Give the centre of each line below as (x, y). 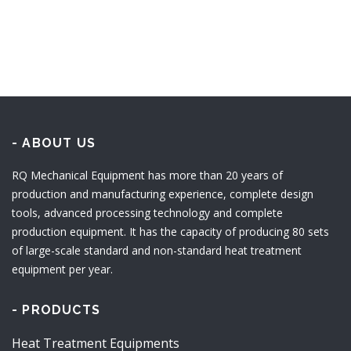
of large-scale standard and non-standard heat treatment (157, 250)
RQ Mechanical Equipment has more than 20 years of (147, 175)
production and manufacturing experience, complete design (163, 194)
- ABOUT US (54, 143)
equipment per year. (62, 269)
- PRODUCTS (56, 310)
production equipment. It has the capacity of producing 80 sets (170, 232)
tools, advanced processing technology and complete (147, 213)
